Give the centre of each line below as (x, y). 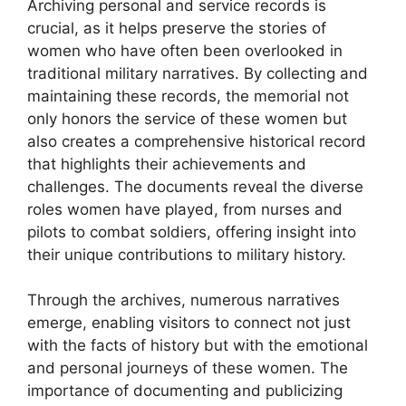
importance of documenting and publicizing (185, 391)
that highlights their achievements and (167, 164)
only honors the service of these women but (187, 118)
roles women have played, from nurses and (185, 209)
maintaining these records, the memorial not (188, 96)
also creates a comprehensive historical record (197, 141)
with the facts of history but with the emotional (198, 346)
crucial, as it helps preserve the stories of (177, 28)
